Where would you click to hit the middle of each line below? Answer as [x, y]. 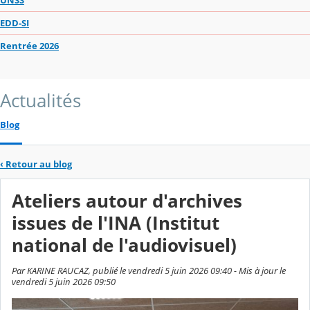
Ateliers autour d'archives [127, 201]
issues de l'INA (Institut [116, 223]
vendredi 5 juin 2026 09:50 [64, 282]
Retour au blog [39, 164]
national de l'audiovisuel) [124, 245]
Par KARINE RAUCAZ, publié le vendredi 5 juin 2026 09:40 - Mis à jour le [149, 271]
